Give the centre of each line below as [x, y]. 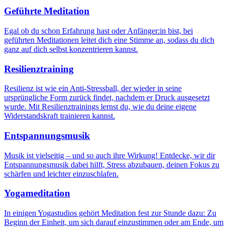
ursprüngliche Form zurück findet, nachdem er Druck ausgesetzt [107, 98]
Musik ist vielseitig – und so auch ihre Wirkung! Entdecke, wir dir [110, 155]
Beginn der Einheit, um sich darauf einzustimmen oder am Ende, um [114, 222]
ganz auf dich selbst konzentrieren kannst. [71, 49]
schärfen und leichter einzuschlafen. [61, 174]
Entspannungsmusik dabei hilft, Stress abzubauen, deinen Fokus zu [112, 164]
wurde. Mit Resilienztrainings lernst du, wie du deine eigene [100, 107]
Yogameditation [37, 193]
